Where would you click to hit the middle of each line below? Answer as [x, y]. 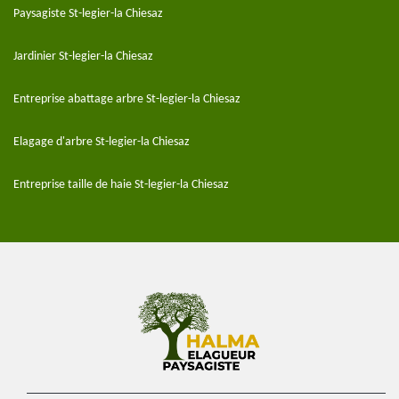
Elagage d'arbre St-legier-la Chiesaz [102, 142]
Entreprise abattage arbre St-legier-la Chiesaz [127, 100]
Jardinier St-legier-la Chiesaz [83, 57]
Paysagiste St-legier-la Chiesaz [88, 14]
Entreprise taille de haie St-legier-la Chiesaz [121, 185]
